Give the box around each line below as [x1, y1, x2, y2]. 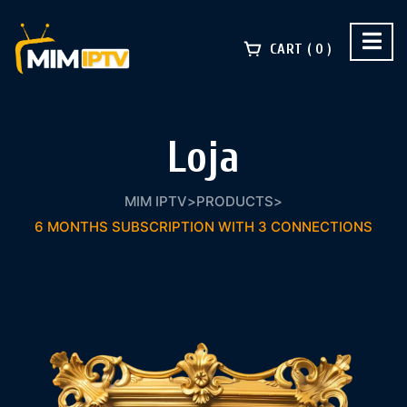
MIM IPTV [124, 193, 187, 210]
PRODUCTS [196, 193, 273, 210]
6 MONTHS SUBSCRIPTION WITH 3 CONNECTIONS [35, 218, 372, 235]
